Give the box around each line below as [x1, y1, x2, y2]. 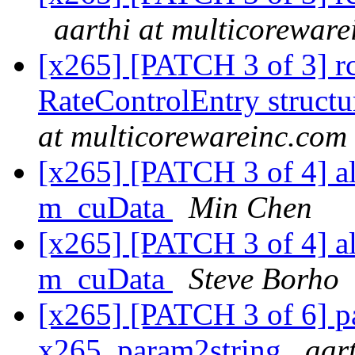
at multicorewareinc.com [38, 119, 347, 154]
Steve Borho [189, 261, 339, 296]
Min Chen [189, 190, 312, 225]
